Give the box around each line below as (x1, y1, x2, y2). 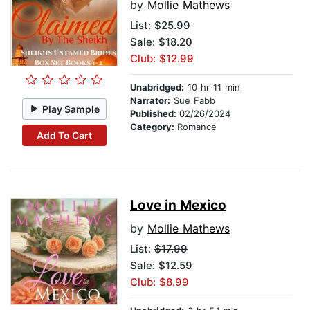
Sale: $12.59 (130, 259, 192, 273)
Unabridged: (130, 82, 184, 93)
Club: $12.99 (130, 52, 194, 66)
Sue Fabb (170, 95, 215, 107)
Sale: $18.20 (130, 35, 192, 49)
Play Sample (42, 102, 100, 115)
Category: (130, 121, 177, 133)
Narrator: (130, 95, 170, 107)
